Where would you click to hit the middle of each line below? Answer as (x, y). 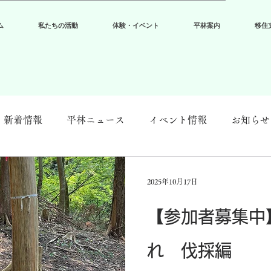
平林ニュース (96, 119)
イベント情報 (178, 119)
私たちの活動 (58, 25)
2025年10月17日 (172, 181)
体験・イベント (136, 25)
